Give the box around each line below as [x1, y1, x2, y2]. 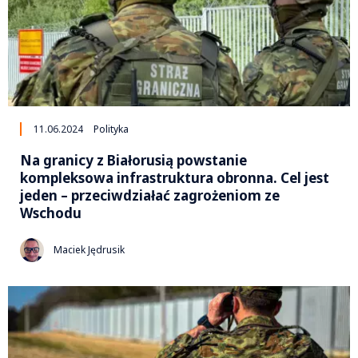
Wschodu [20, 203, 82, 222]
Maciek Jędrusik [54, 243, 125, 257]
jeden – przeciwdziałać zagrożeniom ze [20, 185, 280, 205]
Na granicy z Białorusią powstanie [20, 150, 247, 169]
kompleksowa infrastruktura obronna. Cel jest [20, 168, 329, 187]
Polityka [93, 121, 129, 136]
